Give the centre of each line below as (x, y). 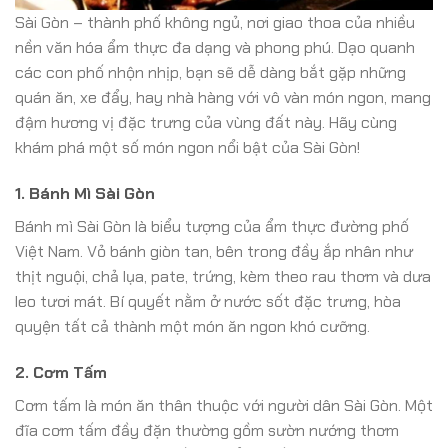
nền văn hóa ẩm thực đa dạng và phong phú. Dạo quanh (215, 48)
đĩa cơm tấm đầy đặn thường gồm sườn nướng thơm (207, 430)
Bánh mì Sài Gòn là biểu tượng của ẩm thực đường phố (212, 227)
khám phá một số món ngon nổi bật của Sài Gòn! (187, 148)
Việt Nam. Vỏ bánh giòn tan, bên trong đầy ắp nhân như (214, 252)
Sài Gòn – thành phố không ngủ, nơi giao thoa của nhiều (215, 23)
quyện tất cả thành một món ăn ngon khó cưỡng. (192, 327)
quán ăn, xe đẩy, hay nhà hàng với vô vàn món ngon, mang (223, 98)
